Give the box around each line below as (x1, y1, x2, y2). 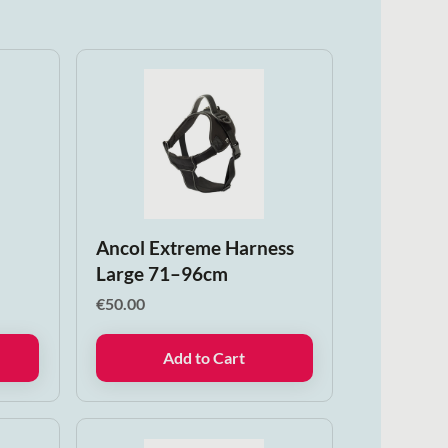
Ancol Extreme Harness (95, 235, 294, 259)
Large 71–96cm (95, 261, 228, 285)
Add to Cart (163, 348, 246, 368)
